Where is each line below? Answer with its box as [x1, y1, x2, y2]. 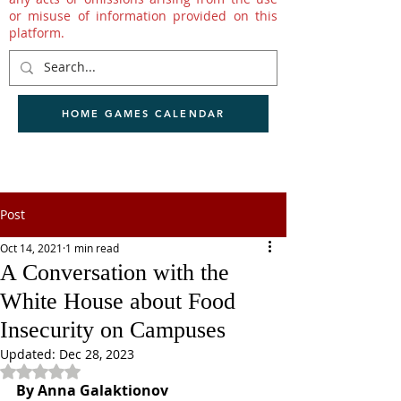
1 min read [65, 241, 119, 255]
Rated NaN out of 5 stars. [39, 363, 191, 380]
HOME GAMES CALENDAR [61, 107, 226, 120]
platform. [9, 24, 64, 41]
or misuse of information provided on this [9, 7, 277, 24]
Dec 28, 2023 [59, 346, 134, 363]
